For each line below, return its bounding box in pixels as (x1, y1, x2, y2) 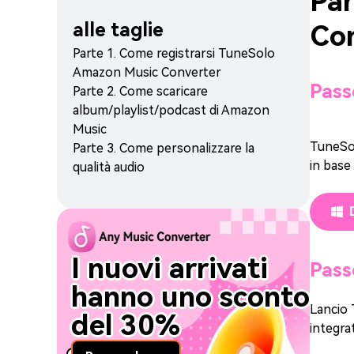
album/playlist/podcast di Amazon (73, 103, 269, 118)
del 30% (71, 309, 180, 342)
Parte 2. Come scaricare (73, 84, 208, 99)
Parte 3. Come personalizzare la (73, 141, 254, 156)
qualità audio (73, 160, 145, 175)
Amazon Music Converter (73, 65, 221, 80)
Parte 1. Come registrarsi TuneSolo (73, 46, 275, 61)
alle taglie (73, 19, 164, 41)
